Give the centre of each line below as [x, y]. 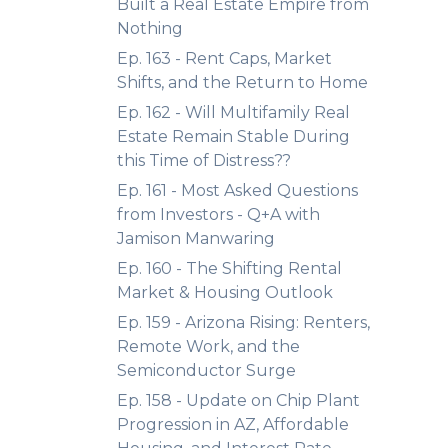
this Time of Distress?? [204, 160]
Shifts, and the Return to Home [242, 82]
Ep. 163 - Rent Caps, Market [224, 58]
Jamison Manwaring [196, 238]
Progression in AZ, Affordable [233, 424]
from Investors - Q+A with [218, 214]
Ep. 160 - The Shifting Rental [229, 268]
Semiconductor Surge [206, 370]
